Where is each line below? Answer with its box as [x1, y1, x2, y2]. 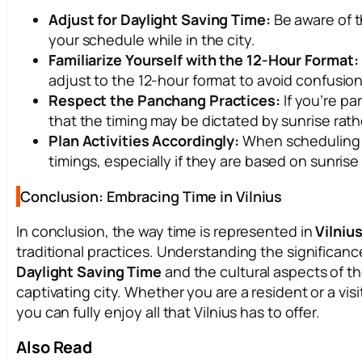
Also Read [16, 335, 93, 358]
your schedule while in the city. [48, 29, 255, 49]
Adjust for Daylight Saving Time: [48, 9, 271, 29]
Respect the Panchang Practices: [48, 90, 280, 110]
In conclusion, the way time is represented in [16, 221, 316, 241]
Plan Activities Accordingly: [48, 130, 240, 150]
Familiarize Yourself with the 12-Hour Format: [48, 49, 359, 69]
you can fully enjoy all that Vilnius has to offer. [16, 301, 320, 322]
